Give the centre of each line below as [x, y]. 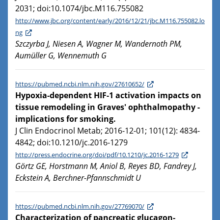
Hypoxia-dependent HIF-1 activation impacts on [108, 96]
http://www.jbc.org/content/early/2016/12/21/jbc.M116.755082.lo [110, 21]
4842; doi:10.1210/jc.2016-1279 [71, 143]
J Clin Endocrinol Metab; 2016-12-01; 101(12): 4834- [108, 131]
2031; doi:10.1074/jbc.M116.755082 [79, 9]
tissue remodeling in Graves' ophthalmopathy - [108, 107]
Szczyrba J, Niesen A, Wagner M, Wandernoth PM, [99, 44]
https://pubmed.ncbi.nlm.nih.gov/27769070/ [80, 206]
